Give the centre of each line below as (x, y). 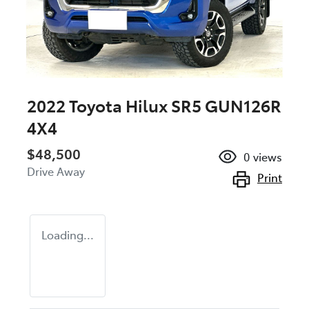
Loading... (68, 235)
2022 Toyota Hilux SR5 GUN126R (154, 106)
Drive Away (56, 171)
